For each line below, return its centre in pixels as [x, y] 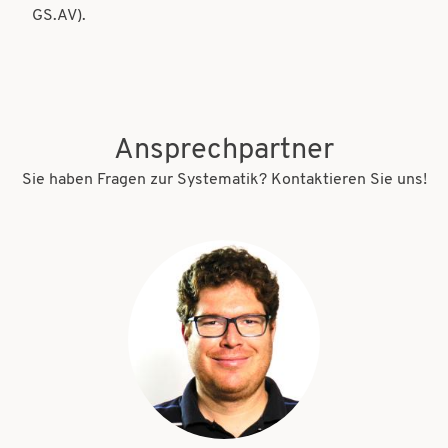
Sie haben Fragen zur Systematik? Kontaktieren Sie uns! [224, 179]
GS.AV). [59, 15]
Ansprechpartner [224, 150]
